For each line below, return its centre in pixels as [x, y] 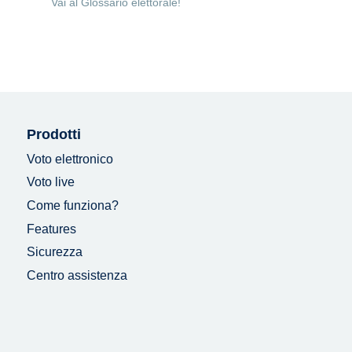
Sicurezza [54, 252]
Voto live [50, 182]
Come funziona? [72, 206]
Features [51, 229]
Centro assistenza [77, 275]
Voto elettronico [70, 159]
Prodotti [53, 135]
